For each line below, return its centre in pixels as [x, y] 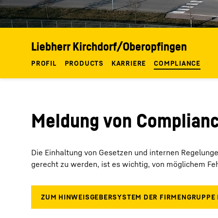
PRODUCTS [84, 63]
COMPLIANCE [177, 63]
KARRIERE [129, 63]
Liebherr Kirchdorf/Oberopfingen [109, 46]
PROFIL [44, 63]
